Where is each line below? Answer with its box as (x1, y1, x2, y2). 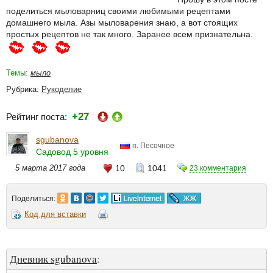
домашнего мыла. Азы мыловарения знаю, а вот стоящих (6, 18, 238, 27)
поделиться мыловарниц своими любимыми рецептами (6, 6, 230, 16)
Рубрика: (6, 85, 41, 94)
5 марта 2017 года (15, 163, 85, 172)
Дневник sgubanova (10, 252, 97, 266)
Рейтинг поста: (6, 112, 72, 122)
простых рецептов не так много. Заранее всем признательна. (6, 29, 253, 39)
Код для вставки (24, 210, 86, 219)
